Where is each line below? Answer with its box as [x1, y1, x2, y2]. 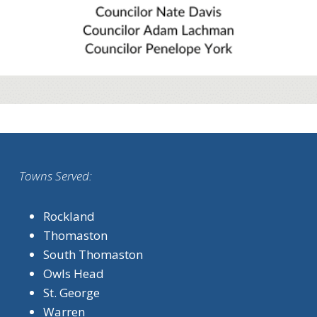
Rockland [43, 208, 95, 224]
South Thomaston [43, 246, 143, 263]
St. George [43, 284, 100, 301]
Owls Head [43, 265, 104, 282]
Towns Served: [19, 168, 92, 184]
